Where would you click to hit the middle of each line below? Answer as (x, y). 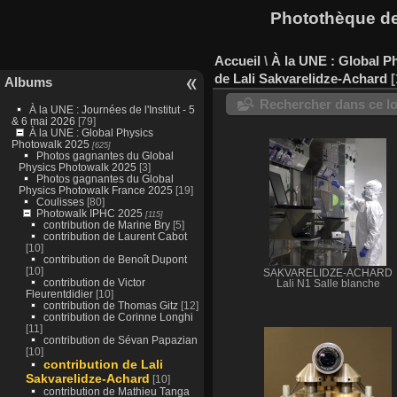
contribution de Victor (94, 282)
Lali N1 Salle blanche (328, 283)
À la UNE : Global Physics (91, 132)
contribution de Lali (103, 364)
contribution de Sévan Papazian (120, 339)
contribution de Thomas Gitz (110, 305)
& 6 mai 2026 (43, 121)
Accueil (237, 60)
